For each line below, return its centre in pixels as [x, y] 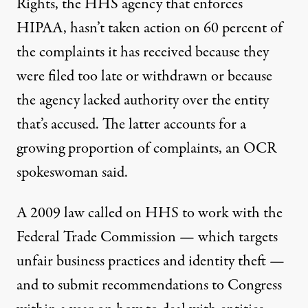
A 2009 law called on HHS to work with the [150, 213]
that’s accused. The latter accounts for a [131, 124]
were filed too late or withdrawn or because [144, 76]
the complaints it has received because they [143, 52]
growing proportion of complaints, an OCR [146, 148]
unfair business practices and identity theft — [151, 261]
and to [37, 285]
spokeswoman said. [72, 173]
